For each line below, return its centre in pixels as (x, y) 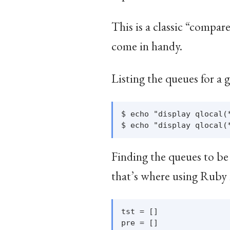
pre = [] (140, 223)
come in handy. (147, 46)
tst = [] (140, 212)
